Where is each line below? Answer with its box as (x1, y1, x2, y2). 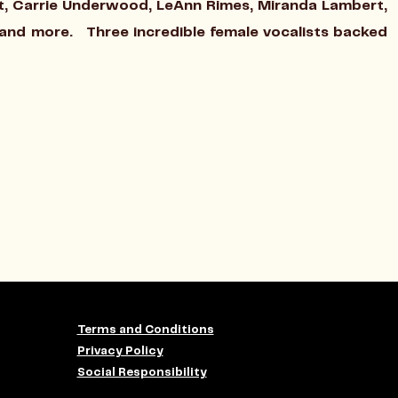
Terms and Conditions (76, 324, 214, 336)
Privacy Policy (76, 346, 163, 357)
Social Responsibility (76, 367, 207, 378)
